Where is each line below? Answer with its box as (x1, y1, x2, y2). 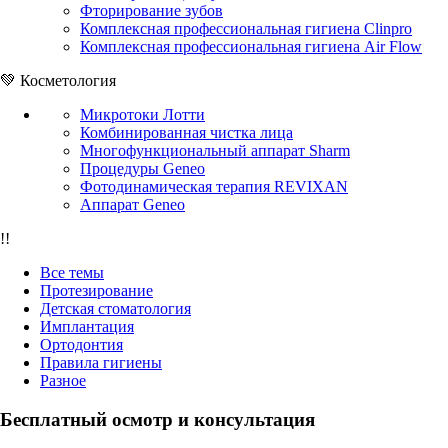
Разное (40, 372, 86, 390)
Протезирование (40, 282, 153, 300)
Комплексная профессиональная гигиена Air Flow (80, 38, 422, 56)
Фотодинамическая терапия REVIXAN (80, 178, 348, 196)
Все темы (40, 264, 104, 282)
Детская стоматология (40, 300, 191, 318)
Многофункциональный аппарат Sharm (80, 142, 350, 160)
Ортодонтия (40, 336, 123, 354)
